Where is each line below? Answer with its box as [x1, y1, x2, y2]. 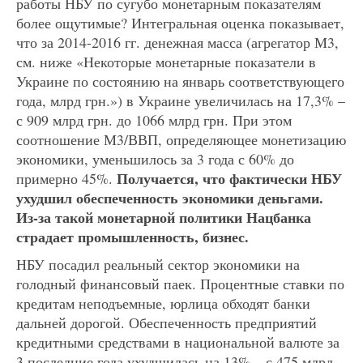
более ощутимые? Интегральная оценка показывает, [16, 13, 344, 33]
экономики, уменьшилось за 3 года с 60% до [16, 149, 294, 169]
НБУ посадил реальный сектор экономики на [16, 254, 300, 275]
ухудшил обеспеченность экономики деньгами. [16, 187, 323, 209]
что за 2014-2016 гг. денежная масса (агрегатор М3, [16, 32, 339, 53]
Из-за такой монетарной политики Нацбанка [16, 207, 311, 228]
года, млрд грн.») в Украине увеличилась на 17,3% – [16, 91, 345, 111]
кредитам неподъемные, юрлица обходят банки [16, 293, 310, 314]
